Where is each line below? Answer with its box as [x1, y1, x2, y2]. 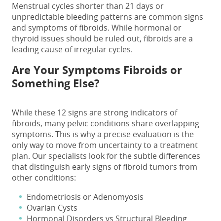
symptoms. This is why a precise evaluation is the [12, 128, 194, 140]
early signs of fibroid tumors [72, 161, 177, 172]
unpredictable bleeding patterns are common [12, 11, 184, 22]
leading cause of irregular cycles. [12, 43, 133, 55]
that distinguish [12, 161, 72, 172]
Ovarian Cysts [27, 202, 77, 213]
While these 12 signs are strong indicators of [12, 107, 177, 118]
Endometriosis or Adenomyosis [27, 191, 144, 202]
